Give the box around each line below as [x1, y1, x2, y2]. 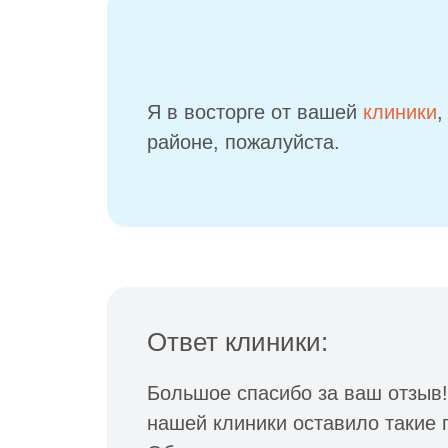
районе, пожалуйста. [147, 131, 340, 153]
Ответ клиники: [147, 327, 328, 357]
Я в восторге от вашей [147, 101, 363, 123]
